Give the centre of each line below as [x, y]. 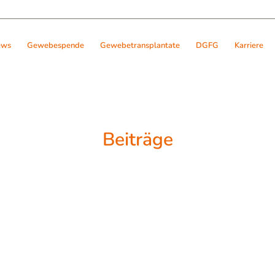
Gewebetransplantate [140, 45]
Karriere [249, 45]
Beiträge [137, 140]
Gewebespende [56, 45]
